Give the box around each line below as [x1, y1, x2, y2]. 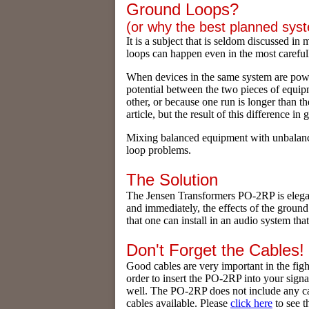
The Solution [126, 170, 218, 189]
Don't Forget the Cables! [126, 240, 304, 259]
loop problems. [126, 143, 191, 156]
